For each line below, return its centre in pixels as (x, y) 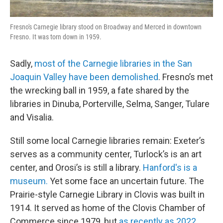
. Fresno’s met (186, 77)
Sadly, (22, 64)
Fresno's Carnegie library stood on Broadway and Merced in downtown (106, 27)
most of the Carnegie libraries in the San (113, 64)
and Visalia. (32, 117)
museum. (29, 181)
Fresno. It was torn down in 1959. (56, 37)
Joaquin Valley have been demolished (84, 77)
